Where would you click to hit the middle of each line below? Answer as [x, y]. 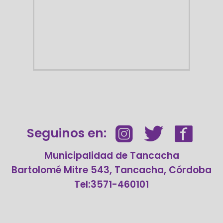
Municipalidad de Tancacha [111, 155]
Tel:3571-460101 [111, 184]
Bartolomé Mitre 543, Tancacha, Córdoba [111, 170]
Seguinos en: [67, 133]
